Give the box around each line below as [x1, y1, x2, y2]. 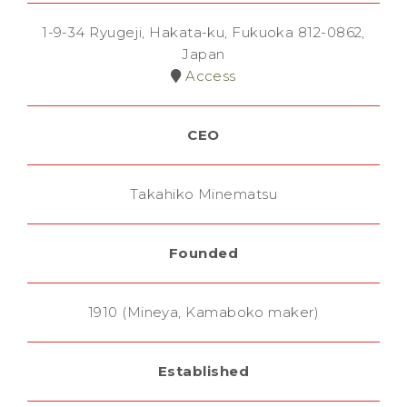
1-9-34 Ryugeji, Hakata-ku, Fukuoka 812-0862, [42, 24, 365, 42]
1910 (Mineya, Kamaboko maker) [87, 303, 320, 322]
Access [181, 67, 236, 85]
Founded [168, 244, 239, 263]
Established [158, 362, 249, 381]
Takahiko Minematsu [129, 185, 278, 203]
